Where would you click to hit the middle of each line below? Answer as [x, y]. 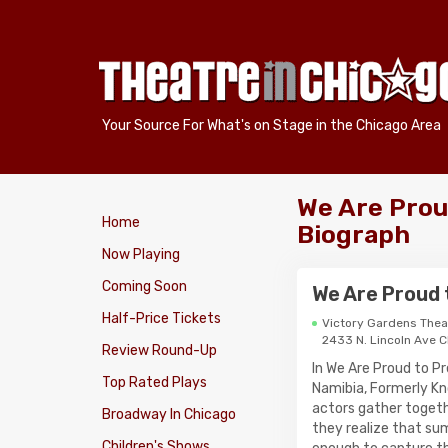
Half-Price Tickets [161, 318]
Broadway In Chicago [169, 414]
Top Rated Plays [154, 382]
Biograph [353, 234]
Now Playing [141, 254]
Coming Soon [144, 286]
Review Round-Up [159, 350]
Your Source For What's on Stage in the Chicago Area [271, 125]
